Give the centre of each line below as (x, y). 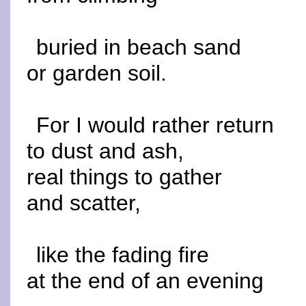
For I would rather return (155, 125)
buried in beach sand (139, 47)
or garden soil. (97, 73)
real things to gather (124, 177)
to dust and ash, (105, 151)
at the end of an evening (145, 281)
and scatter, (84, 203)
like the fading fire (123, 255)
